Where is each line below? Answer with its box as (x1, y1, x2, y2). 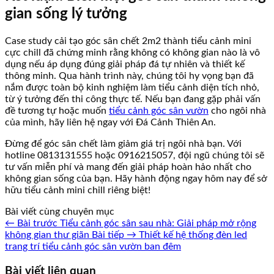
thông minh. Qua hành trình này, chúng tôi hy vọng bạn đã (5, 71, 254, 81)
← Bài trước (5, 218, 57, 229)
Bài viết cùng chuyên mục (5, 207, 114, 217)
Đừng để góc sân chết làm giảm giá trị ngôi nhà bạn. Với (5, 139, 242, 149)
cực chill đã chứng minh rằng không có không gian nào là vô (5, 48, 260, 58)
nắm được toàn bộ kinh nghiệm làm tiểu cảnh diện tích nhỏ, (5, 83, 259, 93)
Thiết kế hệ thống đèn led (139, 230, 247, 240)
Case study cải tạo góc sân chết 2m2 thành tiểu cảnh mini (5, 36, 251, 46)
